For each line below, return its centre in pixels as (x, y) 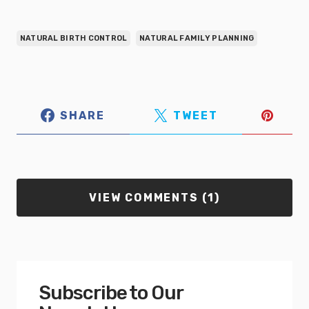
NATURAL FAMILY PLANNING (197, 38)
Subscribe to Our (111, 293)
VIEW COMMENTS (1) (154, 198)
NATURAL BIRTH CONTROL (73, 38)
